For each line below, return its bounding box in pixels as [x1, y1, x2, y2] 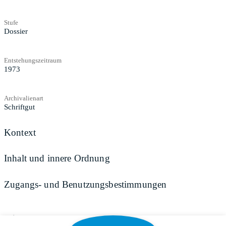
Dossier [4, 27, 28, 35]
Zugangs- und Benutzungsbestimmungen [4, 179, 167, 190]
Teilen [4, 213, 25, 222]
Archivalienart [4, 94, 43, 102]
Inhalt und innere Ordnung [4, 153, 110, 164]
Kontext [4, 127, 36, 138]
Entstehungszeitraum [4, 56, 62, 64]
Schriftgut [4, 102, 35, 111]
